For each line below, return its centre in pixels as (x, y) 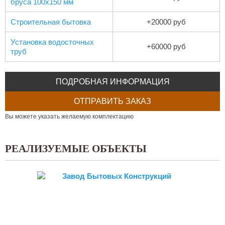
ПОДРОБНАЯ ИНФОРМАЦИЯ (113, 82)
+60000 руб (166, 46)
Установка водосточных (52, 42)
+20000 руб (166, 22)
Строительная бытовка (51, 22)
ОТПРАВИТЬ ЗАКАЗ (113, 101)
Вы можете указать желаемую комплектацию (69, 117)
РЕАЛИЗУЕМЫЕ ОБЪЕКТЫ (76, 149)
